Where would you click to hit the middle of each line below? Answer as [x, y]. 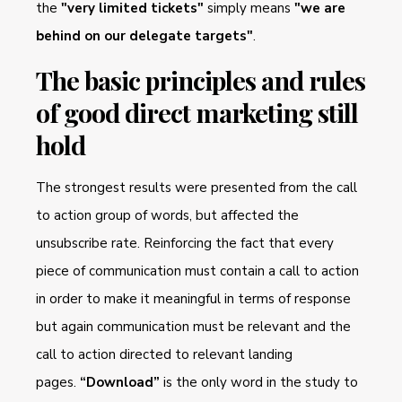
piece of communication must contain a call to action [197, 271]
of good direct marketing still [197, 112]
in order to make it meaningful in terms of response [193, 298]
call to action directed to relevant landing [164, 354]
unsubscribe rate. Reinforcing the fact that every [185, 243]
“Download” [120, 382]
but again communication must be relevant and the [193, 326]
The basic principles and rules [201, 79]
